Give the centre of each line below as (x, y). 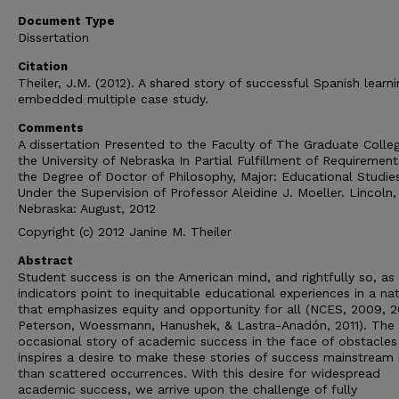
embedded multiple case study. (113, 99)
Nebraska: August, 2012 (87, 208)
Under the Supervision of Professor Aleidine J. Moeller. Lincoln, (207, 192)
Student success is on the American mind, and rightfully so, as (206, 277)
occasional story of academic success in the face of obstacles (208, 341)
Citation (43, 66)
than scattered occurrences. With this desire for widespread (199, 373)
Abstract (45, 261)
